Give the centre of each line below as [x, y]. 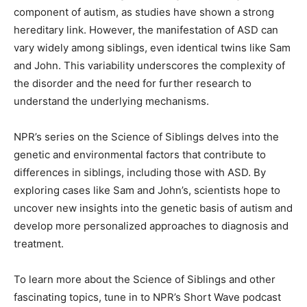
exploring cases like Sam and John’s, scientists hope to [147, 190]
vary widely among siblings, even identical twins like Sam [152, 47]
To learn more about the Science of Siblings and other [145, 279]
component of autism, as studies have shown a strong [144, 12]
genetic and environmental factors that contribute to [140, 154]
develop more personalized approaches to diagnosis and [151, 225]
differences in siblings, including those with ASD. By [140, 172]
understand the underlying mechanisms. [111, 101]
